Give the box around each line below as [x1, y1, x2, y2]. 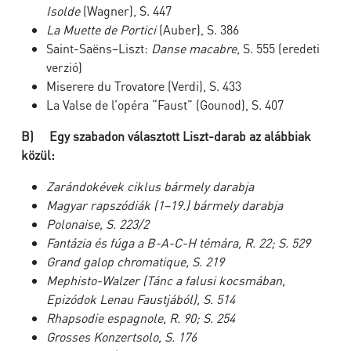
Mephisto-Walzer [46, 272, 139, 288]
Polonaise [46, 215, 100, 232]
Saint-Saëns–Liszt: [46, 40, 151, 56]
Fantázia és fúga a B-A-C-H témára [46, 234, 238, 251]
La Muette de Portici [46, 21, 156, 38]
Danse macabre [151, 40, 237, 56]
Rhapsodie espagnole [46, 309, 163, 326]
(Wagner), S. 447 [80, 2, 172, 19]
